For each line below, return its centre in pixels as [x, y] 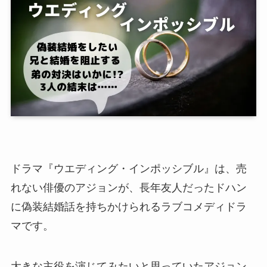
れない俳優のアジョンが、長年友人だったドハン [128, 188]
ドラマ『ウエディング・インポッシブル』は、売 [128, 169]
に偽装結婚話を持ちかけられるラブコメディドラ [128, 207]
